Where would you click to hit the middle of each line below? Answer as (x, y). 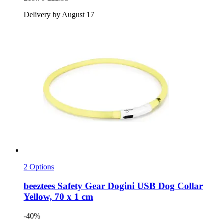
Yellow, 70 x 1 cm (58, 196)
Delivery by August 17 (59, 15)
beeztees (39, 186)
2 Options (39, 167)
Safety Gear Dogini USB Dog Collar (129, 186)
